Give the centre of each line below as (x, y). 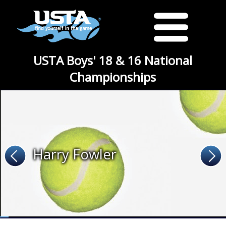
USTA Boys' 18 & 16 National (113, 60)
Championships (113, 77)
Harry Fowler (75, 154)
